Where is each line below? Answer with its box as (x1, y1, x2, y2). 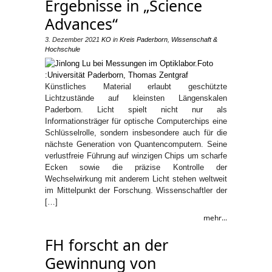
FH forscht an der (45, 234, 168, 255)
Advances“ (45, 13, 118, 34)
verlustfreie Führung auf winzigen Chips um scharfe (45, 151, 227, 160)
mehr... (203, 212, 227, 223)
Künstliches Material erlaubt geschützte (45, 82, 227, 91)
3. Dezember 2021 (45, 36, 100, 43)
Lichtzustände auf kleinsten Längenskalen (45, 93, 227, 103)
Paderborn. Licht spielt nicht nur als (45, 105, 227, 114)
